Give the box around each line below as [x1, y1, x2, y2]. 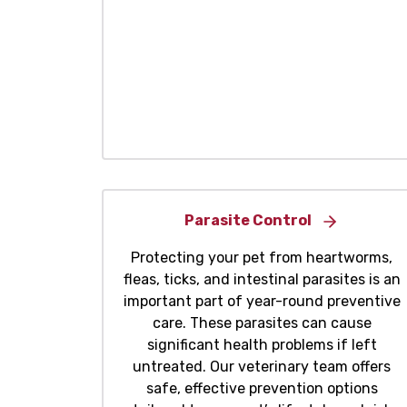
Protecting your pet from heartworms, [131, 249, 392, 267]
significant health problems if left [146, 336, 377, 354]
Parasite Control [184, 212, 312, 230]
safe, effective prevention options [145, 380, 378, 398]
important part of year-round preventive [123, 293, 401, 311]
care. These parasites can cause [152, 314, 372, 333]
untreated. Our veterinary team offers [133, 358, 391, 376]
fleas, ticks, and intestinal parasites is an [123, 271, 401, 289]
